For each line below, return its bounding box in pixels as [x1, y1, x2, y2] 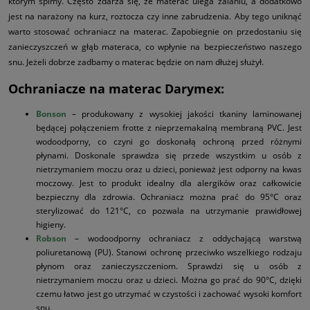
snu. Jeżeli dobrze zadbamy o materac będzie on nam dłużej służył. [8, 55, 264, 68]
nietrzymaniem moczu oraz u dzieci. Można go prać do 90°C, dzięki [36, 273, 302, 286]
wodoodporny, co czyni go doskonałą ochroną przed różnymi [36, 135, 302, 147]
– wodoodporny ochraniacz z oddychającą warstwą [66, 232, 302, 244]
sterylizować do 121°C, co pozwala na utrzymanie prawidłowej [36, 204, 302, 217]
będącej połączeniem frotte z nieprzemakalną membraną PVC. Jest [36, 121, 302, 134]
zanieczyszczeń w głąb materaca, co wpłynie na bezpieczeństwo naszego [8, 40, 302, 53]
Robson [36, 232, 66, 244]
